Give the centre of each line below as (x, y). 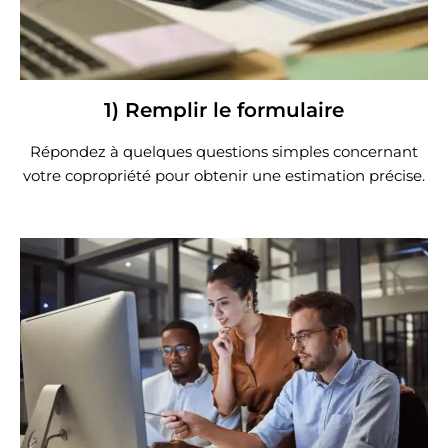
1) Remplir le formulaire (224, 109)
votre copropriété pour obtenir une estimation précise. (224, 175)
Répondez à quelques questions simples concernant (224, 151)
